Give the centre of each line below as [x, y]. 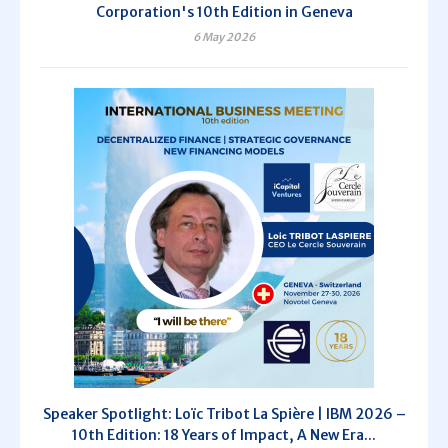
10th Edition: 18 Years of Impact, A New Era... [224, 435]
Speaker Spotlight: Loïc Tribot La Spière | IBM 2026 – [224, 414]
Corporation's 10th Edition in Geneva [224, 12]
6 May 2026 [224, 37]
